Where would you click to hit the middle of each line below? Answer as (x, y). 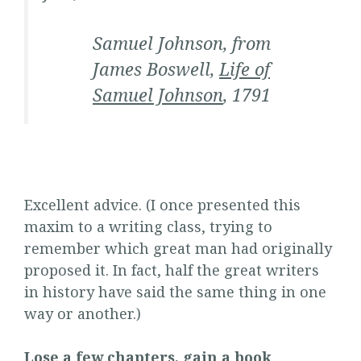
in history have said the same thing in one (175, 291)
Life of (245, 69)
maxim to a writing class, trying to (148, 226)
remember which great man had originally (178, 248)
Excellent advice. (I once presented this (162, 204)
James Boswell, (156, 69)
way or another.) (83, 313)
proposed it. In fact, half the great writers (172, 270)
